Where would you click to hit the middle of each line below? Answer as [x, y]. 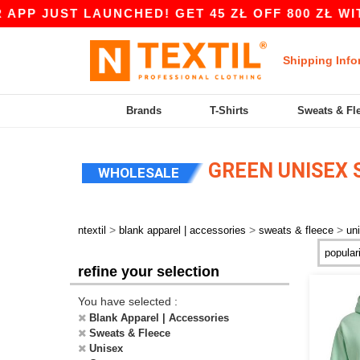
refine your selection [149, 272]
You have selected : [128, 301]
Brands [144, 110]
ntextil [92, 230]
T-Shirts [229, 110]
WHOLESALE [139, 173]
